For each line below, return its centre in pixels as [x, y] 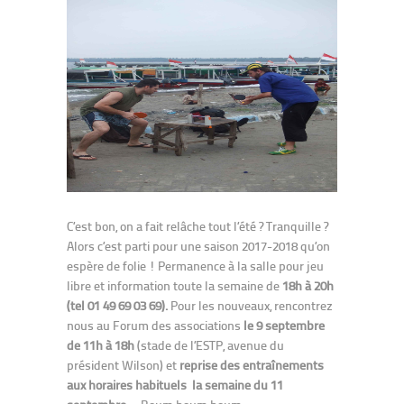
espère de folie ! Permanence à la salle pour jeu [195, 265]
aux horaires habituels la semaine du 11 [175, 384]
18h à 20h [307, 285]
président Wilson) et [123, 364]
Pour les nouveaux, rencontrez [252, 305]
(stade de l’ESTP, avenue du [209, 344]
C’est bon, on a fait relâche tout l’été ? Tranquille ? [197, 225]
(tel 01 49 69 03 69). [117, 305]
